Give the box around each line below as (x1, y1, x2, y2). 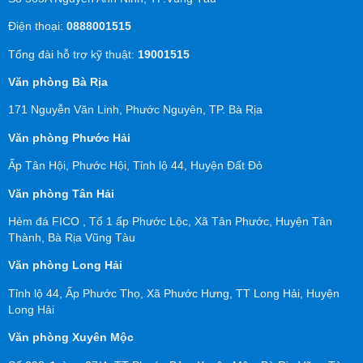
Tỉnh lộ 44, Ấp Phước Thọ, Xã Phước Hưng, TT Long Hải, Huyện (8, 286, 340, 300)
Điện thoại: (8, 19, 63, 33)
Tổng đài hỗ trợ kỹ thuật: (8, 47, 138, 61)
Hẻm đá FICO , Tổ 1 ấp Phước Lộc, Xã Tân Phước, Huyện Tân (8, 214, 332, 228)
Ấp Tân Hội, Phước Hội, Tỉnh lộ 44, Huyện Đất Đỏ (8, 159, 263, 173)
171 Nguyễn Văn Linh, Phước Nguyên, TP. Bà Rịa (8, 103, 263, 117)
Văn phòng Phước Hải (8, 130, 130, 144)
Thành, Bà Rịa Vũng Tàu (8, 230, 135, 244)
